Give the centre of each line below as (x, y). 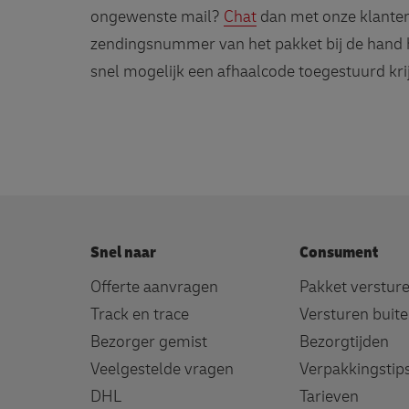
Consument (339, 253)
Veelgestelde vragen (162, 370)
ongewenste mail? (157, 17)
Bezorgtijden (345, 342)
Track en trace (140, 315)
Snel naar (123, 253)
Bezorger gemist (149, 342)
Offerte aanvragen (154, 288)
